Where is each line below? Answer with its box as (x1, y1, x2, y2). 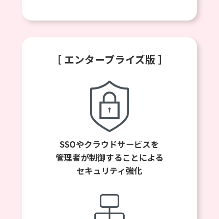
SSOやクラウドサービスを (60, 138, 159, 151)
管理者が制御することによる (55, 151, 163, 164)
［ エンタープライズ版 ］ (51, 51, 168, 66)
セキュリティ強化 (76, 164, 143, 177)
